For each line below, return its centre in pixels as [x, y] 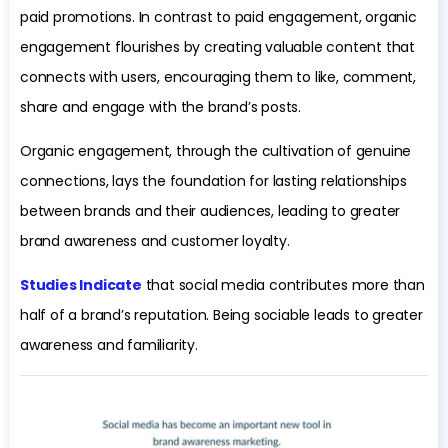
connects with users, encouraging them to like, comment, [218, 76]
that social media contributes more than [283, 285]
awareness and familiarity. [109, 345]
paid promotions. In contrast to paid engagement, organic [218, 16]
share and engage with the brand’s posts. [161, 106]
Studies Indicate [81, 285]
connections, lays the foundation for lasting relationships [213, 181]
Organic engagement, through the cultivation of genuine [216, 151]
